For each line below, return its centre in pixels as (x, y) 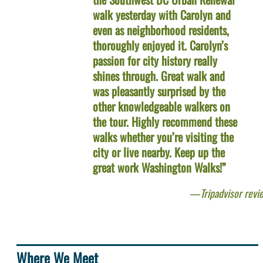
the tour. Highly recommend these (165, 122)
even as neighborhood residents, (161, 30)
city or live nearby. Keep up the (159, 152)
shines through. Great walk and (159, 76)
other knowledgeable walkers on (161, 107)
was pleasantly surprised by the (159, 91)
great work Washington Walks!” (159, 168)
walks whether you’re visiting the (163, 137)
